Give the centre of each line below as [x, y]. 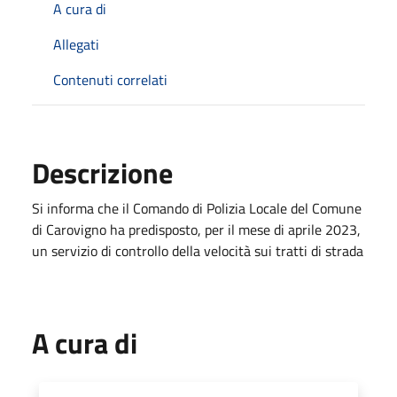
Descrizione [102, 173]
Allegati [76, 44]
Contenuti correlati [110, 80]
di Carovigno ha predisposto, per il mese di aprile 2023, [196, 230]
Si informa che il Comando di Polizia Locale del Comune [197, 208]
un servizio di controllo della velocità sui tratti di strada [198, 251]
